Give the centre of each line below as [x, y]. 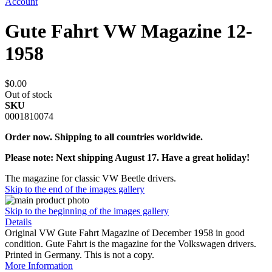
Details [18, 222]
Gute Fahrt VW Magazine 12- [129, 31]
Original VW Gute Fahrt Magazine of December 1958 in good [125, 233]
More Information [39, 265]
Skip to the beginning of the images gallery [87, 211]
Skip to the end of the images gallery [75, 189]
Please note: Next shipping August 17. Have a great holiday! [127, 157]
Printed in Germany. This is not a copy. [80, 254]
